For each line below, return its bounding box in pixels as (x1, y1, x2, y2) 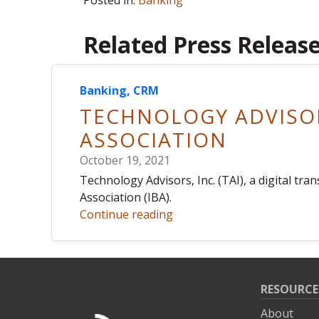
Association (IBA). (80, 189, 172, 205)
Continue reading (80, 206, 173, 222)
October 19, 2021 (80, 152, 170, 168)
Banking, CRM (80, 83, 159, 98)
